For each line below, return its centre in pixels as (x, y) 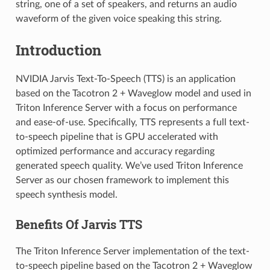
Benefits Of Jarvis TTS (79, 224)
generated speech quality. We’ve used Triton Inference (129, 165)
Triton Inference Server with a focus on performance (126, 108)
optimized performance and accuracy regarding (115, 151)
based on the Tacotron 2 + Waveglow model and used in (133, 93)
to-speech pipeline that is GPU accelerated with (117, 137)
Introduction (58, 50)
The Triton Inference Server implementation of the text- (132, 251)
